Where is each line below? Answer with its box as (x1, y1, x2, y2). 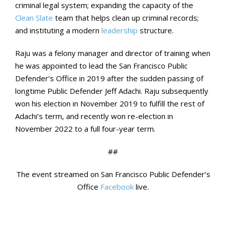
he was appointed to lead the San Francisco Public (15, 60, 188, 71)
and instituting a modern (15, 25, 101, 35)
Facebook (100, 181, 134, 192)
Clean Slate (15, 12, 53, 23)
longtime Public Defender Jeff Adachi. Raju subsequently (15, 85, 208, 96)
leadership (101, 25, 138, 35)
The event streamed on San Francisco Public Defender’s (16, 168, 210, 179)
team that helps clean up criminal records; (53, 12, 199, 23)
